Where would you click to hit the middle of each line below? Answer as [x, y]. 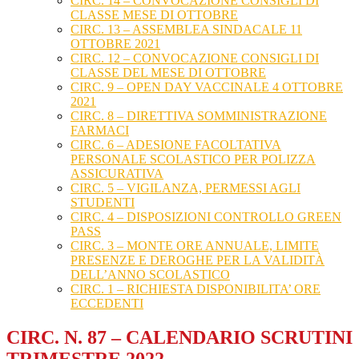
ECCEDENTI [107, 304]
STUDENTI [103, 203]
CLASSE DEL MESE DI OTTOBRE [168, 73]
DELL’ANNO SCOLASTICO [150, 275]
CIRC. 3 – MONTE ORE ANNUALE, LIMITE [195, 246]
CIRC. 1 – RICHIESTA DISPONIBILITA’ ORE [196, 289]
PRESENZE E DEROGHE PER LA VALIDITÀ [198, 260]
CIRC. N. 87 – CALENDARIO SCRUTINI [179, 338]
